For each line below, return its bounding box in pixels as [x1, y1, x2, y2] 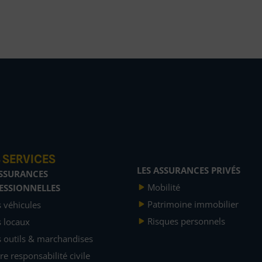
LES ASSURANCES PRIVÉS [137, 164, 240, 176]
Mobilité [147, 181, 180, 193]
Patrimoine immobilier [147, 198, 239, 210]
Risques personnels [147, 215, 225, 227]
